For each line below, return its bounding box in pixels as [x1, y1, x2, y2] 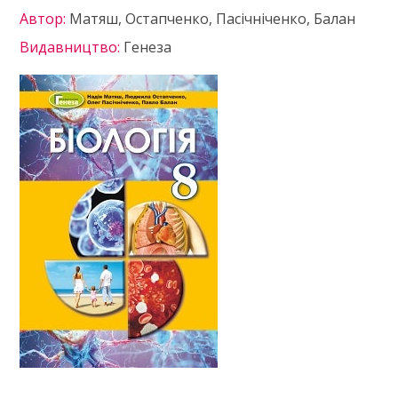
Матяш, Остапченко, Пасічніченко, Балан [69, 9, 356, 28]
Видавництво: [20, 37, 124, 57]
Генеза [123, 37, 172, 57]
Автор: [20, 9, 70, 28]
